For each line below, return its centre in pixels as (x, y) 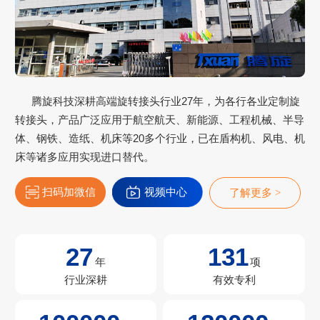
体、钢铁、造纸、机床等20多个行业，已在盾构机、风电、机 (160, 138)
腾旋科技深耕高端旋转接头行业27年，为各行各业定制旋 (166, 101)
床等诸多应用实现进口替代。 (84, 156)
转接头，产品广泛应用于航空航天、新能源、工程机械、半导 (159, 119)
